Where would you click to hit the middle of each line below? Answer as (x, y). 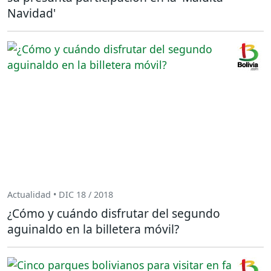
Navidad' (31, 13)
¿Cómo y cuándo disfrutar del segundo (114, 213)
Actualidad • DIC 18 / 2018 (60, 194)
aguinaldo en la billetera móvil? (93, 229)
